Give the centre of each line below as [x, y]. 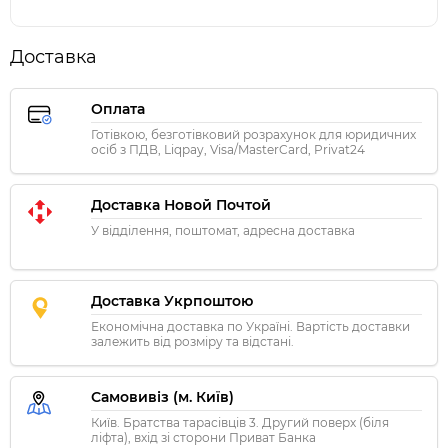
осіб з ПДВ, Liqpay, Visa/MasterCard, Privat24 [228, 150]
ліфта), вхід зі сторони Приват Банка [203, 438]
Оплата [118, 109]
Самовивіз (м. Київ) [162, 397]
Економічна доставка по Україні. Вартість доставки [250, 327]
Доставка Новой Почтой [181, 205]
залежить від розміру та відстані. [192, 342]
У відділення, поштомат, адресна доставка [223, 231]
